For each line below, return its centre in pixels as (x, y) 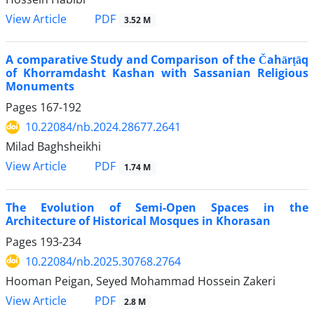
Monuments (40, 87)
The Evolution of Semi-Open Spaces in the (157, 207)
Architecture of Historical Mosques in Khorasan (138, 220)
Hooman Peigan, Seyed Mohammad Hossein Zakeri (141, 281)
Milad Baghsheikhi (53, 147)
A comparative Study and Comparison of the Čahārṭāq (157, 60)
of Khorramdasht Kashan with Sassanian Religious (157, 73)
